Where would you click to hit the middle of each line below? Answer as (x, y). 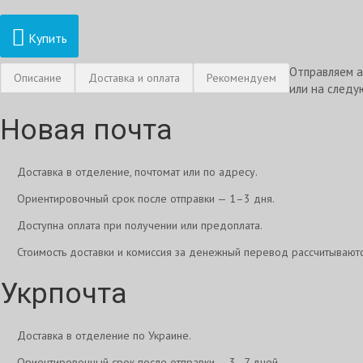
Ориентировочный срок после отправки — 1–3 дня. (146, 199)
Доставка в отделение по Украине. (104, 335)
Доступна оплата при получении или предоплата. (140, 225)
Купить (46, 38)
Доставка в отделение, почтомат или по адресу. (137, 172)
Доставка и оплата (134, 78)
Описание (38, 78)
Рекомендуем (241, 78)
